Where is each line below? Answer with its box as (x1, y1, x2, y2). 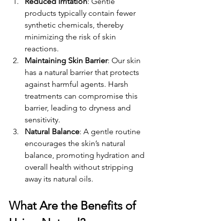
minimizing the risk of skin (25, 32, 118, 41)
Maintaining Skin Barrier (25, 55, 108, 65)
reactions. (25, 43, 59, 53)
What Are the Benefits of (9, 198, 139, 213)
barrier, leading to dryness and (25, 103, 133, 112)
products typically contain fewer (25, 8, 138, 18)
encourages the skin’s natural (25, 138, 127, 148)
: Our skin (108, 55, 143, 65)
